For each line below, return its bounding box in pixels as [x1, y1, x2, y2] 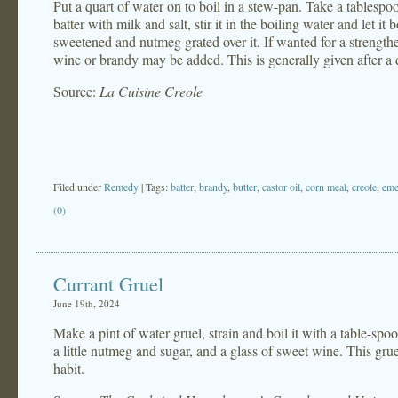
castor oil [262, 179, 300, 194]
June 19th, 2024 [53, 297, 120, 310]
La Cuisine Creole [99, 82, 203, 100]
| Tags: [141, 179, 171, 194]
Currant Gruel [53, 271, 163, 297]
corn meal [306, 179, 346, 194]
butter [233, 179, 257, 194]
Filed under [53, 179, 104, 194]
